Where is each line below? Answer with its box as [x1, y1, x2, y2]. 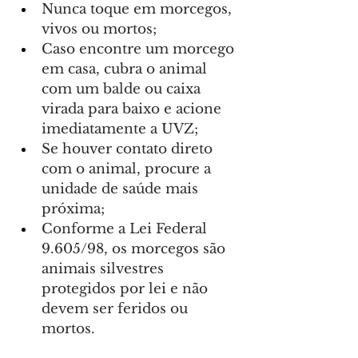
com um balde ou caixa [42, 81, 205, 98]
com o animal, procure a [42, 161, 215, 178]
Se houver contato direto [42, 141, 217, 158]
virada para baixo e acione [42, 101, 225, 118]
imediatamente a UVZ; [42, 121, 198, 138]
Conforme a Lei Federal [42, 221, 211, 238]
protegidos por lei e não [42, 280, 212, 298]
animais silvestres [42, 261, 168, 278]
